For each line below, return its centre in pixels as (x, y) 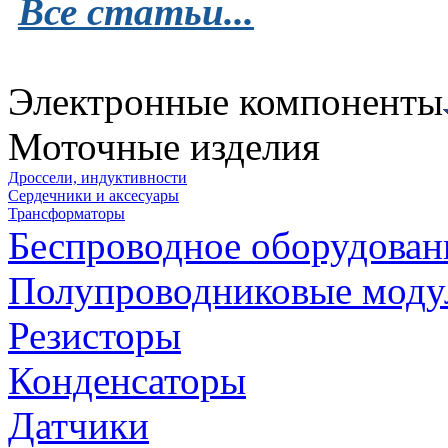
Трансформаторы (66, 213)
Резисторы (94, 335)
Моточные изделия (164, 146)
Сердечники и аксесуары (93, 195)
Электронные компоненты (225, 101)
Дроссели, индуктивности (97, 177)
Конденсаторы (127, 380)
